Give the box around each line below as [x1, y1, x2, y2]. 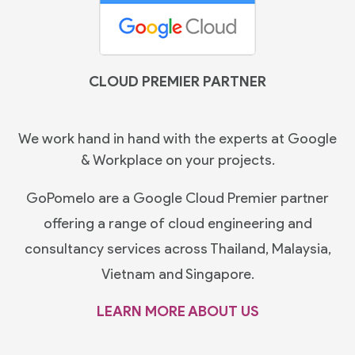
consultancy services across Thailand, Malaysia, [24, 239, 331, 258]
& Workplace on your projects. [80, 151, 275, 169]
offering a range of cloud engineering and [43, 214, 312, 232]
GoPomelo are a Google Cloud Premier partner [26, 189, 329, 207]
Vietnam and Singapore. [101, 265, 254, 283]
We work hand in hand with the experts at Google [18, 129, 337, 147]
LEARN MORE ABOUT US [96, 302, 259, 320]
